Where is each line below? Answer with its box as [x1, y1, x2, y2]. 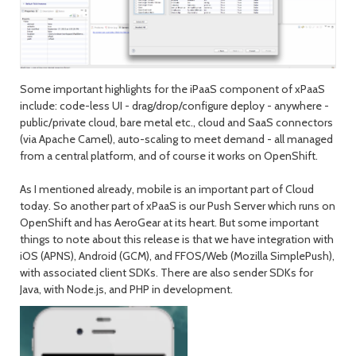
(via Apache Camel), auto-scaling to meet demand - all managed [20, 131, 333, 146]
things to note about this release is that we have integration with [20, 231, 334, 246]
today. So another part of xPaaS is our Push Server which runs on [20, 198, 335, 213]
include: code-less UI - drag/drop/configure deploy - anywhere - [20, 98, 329, 113]
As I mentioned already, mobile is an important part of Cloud [20, 181, 314, 196]
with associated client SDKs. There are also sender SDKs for [20, 265, 313, 280]
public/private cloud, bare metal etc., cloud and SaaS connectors [20, 114, 333, 130]
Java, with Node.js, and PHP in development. [20, 281, 233, 296]
